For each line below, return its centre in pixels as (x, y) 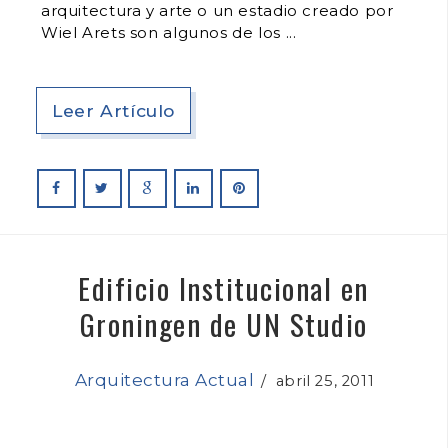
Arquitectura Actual (164, 379)
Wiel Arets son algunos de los (163, 32)
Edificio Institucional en (223, 287)
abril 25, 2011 (320, 380)
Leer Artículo (114, 110)
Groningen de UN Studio (223, 323)
